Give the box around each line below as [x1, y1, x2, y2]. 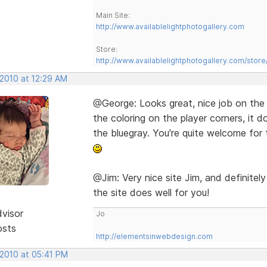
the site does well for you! [92, 186, 209, 198]
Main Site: [95, 10, 130, 20]
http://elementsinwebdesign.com [95, 231, 213, 241]
